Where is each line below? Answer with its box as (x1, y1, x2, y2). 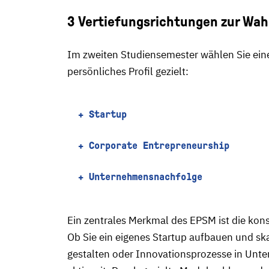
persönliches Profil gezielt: (67, 65, 189, 78)
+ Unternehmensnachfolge (78, 171, 202, 183)
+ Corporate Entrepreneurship (78, 140, 229, 151)
